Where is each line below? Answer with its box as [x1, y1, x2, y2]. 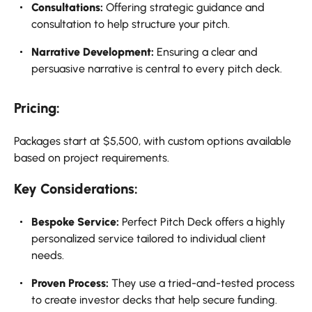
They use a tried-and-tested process [109, 276, 295, 290]
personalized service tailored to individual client [31, 232, 266, 246]
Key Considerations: [14, 180, 138, 198]
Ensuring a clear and [154, 45, 258, 59]
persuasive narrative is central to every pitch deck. [31, 62, 282, 76]
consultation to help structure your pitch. [31, 17, 230, 31]
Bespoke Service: [31, 215, 119, 229]
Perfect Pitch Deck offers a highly [119, 215, 286, 229]
